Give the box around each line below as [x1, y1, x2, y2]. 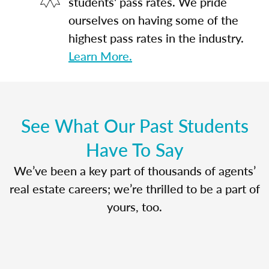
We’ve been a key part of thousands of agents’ [13, 162, 256, 179]
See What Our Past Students [20, 112, 249, 138]
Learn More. [68, 47, 132, 64]
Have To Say [85, 136, 184, 162]
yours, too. [107, 198, 162, 215]
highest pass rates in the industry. [68, 29, 244, 46]
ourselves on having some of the [68, 11, 238, 28]
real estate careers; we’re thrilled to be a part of [9, 180, 260, 197]
